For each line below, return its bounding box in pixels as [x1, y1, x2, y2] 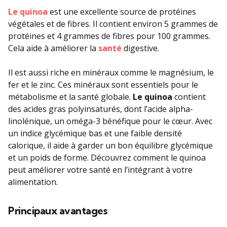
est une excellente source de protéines [48, 6, 196, 17]
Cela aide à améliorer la [8, 42, 98, 54]
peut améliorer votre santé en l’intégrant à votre [8, 164, 193, 175]
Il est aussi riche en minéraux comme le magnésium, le [8, 66, 214, 78]
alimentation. [8, 176, 58, 187]
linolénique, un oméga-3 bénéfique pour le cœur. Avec [8, 115, 212, 127]
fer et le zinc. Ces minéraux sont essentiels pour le [8, 79, 198, 90]
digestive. [124, 42, 159, 54]
